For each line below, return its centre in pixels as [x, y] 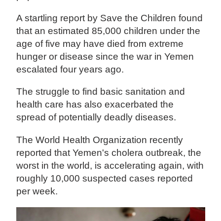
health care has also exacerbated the [95, 105]
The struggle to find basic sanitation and [101, 92]
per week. [37, 191]
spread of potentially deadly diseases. [96, 117]
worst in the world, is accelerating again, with [110, 165]
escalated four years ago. [70, 70]
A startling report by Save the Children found [110, 18]
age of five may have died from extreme [100, 44]
